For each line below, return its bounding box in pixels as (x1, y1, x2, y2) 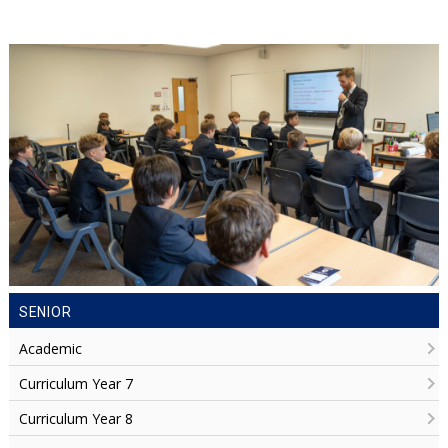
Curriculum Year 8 (19, 408, 133, 428)
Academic (19, 338, 82, 358)
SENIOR (19, 303, 72, 320)
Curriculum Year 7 (19, 373, 133, 393)
